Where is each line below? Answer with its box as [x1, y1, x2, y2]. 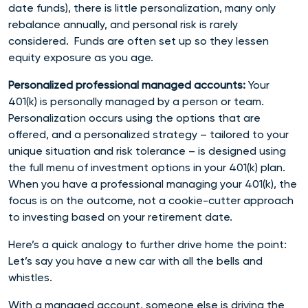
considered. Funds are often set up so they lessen [8, 34, 269, 47]
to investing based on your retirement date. [8, 210, 235, 223]
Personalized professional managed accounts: [8, 78, 245, 91]
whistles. [8, 270, 52, 284]
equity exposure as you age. [8, 50, 156, 64]
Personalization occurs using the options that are [8, 111, 261, 124]
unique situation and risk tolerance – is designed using [8, 144, 286, 157]
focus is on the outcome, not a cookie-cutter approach [8, 193, 294, 207]
